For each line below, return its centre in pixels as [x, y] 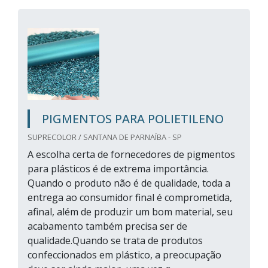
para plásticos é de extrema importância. [118, 169]
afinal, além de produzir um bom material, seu [130, 212]
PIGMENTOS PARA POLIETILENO [133, 119]
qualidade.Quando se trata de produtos [115, 240]
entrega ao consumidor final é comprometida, [130, 197]
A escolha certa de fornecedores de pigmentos [131, 154]
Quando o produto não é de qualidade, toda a [129, 183]
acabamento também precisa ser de [107, 226]
